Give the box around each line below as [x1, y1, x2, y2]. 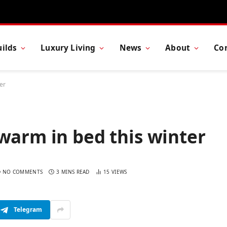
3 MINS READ [56, 168, 90, 176]
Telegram [13, 205, 42, 214]
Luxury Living [41, 42, 96, 53]
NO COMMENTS [2, 168, 43, 176]
